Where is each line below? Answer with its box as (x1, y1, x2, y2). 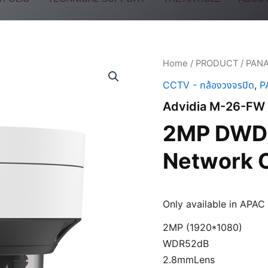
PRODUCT (196, 58, 238, 69)
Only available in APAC (163, 197, 265, 210)
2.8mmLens (163, 253, 215, 266)
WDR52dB (163, 237, 209, 249)
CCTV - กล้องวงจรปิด (163, 78, 254, 91)
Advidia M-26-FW (163, 99, 265, 114)
